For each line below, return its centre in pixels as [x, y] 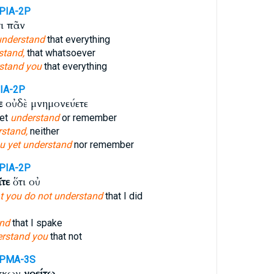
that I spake [36, 223]
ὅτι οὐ [25, 182]
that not [65, 236]
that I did [122, 196]
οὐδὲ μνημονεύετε [45, 104]
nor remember [102, 145]
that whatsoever [60, 53]
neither [43, 131]
